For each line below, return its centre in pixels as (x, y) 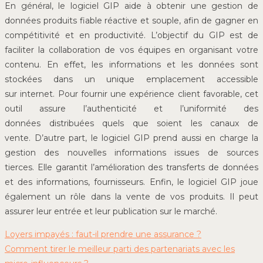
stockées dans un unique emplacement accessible (131, 79)
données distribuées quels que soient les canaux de (131, 123)
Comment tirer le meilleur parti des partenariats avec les (120, 249)
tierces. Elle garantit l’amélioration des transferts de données (131, 167)
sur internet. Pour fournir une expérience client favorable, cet (131, 94)
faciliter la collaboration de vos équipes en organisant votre (131, 50)
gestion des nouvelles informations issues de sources (131, 152)
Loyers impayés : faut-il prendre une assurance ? (103, 234)
